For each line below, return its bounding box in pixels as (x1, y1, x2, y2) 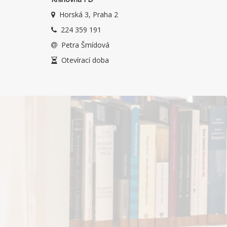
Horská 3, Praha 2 (59, 10, 118, 19)
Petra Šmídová (61, 40, 109, 50)
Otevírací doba (61, 55, 109, 65)
